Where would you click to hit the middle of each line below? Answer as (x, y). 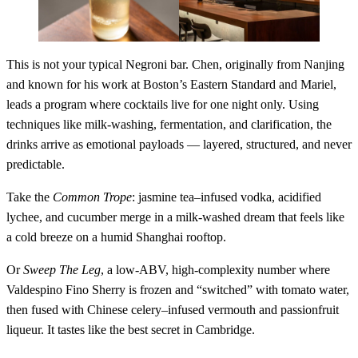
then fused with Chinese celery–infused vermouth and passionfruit (173, 310)
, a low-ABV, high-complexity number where (215, 270)
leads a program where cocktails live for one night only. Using (163, 105)
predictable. (36, 165)
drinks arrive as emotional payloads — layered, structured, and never (179, 145)
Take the (30, 197)
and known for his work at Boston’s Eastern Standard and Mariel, (171, 85)
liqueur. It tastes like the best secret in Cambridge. (131, 330)
